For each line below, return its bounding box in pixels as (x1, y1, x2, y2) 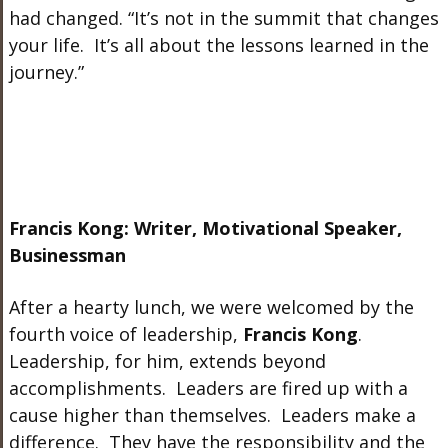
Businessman (8, 243, 126, 268)
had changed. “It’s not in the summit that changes (8, 6, 439, 31)
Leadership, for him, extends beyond (8, 349, 326, 374)
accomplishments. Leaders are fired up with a (8, 376, 408, 401)
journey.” (8, 60, 84, 85)
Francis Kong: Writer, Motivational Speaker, (8, 216, 402, 241)
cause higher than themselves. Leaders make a (8, 403, 416, 428)
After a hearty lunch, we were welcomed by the (8, 295, 414, 320)
